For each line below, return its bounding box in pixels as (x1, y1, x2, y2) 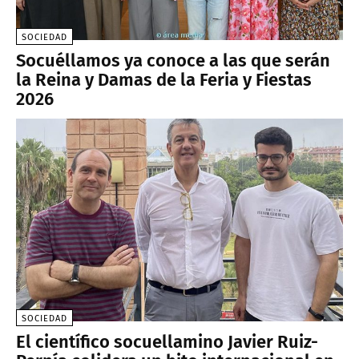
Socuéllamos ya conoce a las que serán (16, 49, 330, 71)
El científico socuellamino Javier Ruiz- (16, 330, 318, 353)
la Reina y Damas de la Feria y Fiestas (16, 68, 312, 91)
